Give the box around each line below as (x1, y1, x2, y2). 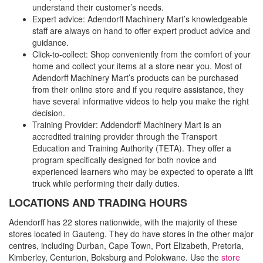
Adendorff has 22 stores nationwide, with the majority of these (9, 216, 237, 228)
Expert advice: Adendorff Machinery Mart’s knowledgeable (32, 13, 248, 25)
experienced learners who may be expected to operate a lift (32, 166, 253, 177)
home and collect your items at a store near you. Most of (32, 60, 242, 72)
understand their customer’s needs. (32, 1, 164, 13)
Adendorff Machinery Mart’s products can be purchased (32, 72, 238, 83)
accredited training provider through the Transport (32, 130, 217, 142)
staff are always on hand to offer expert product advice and (32, 25, 250, 36)
